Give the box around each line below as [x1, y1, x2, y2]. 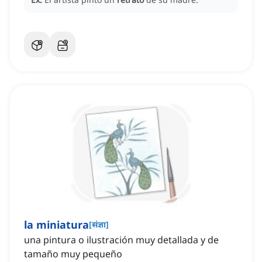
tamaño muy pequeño [24, 247, 122, 261]
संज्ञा [92, 219, 106, 230]
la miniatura [24, 218, 89, 232]
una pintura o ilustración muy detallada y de [24, 233, 219, 247]
